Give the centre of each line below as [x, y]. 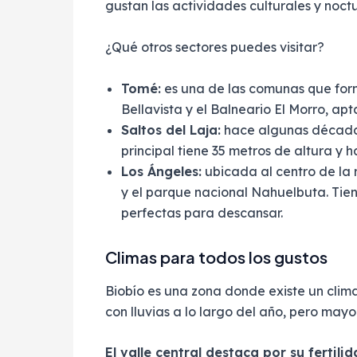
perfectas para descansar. [202, 212]
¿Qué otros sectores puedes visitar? [215, 47]
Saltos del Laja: [171, 129]
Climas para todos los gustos [216, 257]
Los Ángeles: [161, 171]
